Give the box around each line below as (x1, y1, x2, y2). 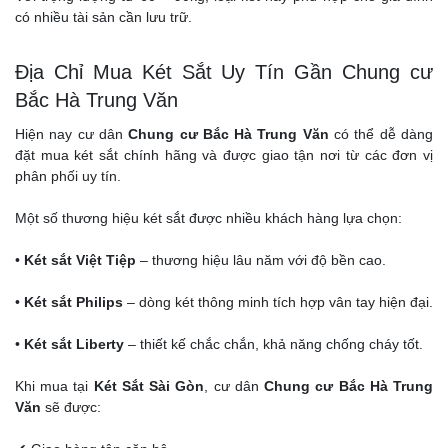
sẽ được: (41, 399, 101, 415)
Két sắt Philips (24, 294, 123, 310)
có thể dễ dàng (328, 126, 434, 142)
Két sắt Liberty (24, 336, 124, 352)
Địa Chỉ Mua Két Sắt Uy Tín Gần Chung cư (15, 61, 433, 83)
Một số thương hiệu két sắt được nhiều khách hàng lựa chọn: (15, 210, 402, 226)
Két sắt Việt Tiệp (24, 252, 136, 268)
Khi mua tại (15, 378, 94, 394)
